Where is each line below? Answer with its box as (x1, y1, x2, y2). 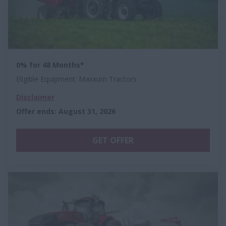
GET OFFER (92, 134, 134, 146)
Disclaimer (16, 92, 54, 102)
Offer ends (16, 106, 54, 116)
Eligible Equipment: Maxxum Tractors (16, 74, 137, 84)
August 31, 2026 (59, 106, 116, 116)
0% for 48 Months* (16, 60, 84, 70)
